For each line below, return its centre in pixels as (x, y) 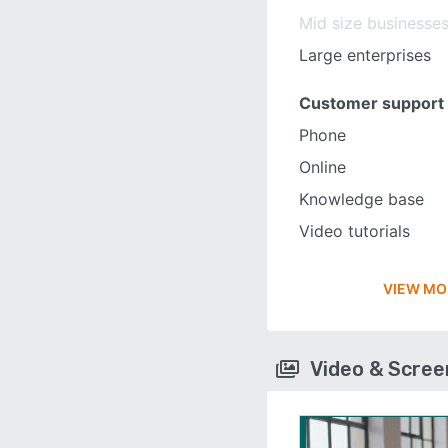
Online (322, 167)
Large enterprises (365, 55)
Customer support (371, 103)
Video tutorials (354, 231)
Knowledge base (361, 199)
